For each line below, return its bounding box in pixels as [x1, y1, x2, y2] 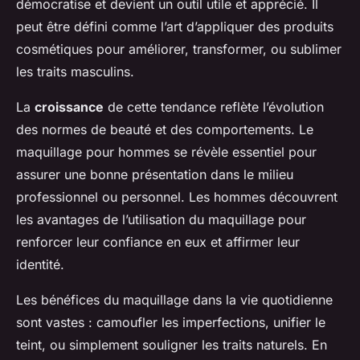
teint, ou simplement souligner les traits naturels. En [16, 337, 327, 354]
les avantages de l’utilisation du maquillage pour [16, 211, 306, 228]
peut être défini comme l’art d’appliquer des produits [16, 18, 333, 35]
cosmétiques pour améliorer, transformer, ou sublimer [16, 41, 342, 58]
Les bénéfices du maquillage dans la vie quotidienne [16, 292, 333, 309]
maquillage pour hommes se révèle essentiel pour [16, 144, 317, 161]
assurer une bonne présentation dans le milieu [16, 166, 293, 183]
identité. [16, 256, 64, 273]
